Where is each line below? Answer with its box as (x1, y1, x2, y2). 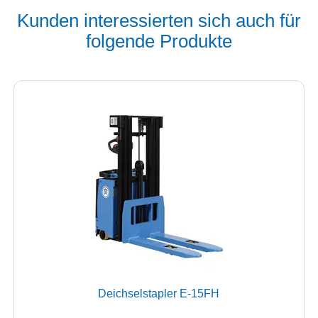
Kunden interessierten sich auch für (16, 10, 301, 31)
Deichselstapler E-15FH (98, 287, 220, 300)
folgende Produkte (85, 31, 232, 51)
